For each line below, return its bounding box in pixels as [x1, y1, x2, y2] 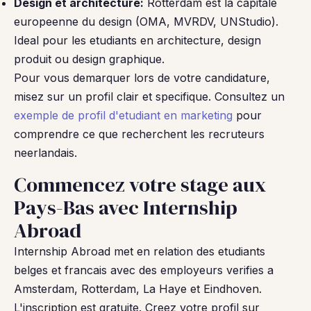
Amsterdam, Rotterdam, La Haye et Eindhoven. [14, 282, 262, 296]
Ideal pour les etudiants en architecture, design [14, 33, 261, 47]
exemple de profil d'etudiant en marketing [14, 108, 233, 122]
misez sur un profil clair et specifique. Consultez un [14, 90, 285, 103]
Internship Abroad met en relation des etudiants [14, 244, 265, 258]
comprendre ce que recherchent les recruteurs [14, 127, 264, 141]
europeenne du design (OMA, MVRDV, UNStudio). [14, 15, 278, 28]
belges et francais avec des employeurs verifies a [14, 263, 274, 277]
